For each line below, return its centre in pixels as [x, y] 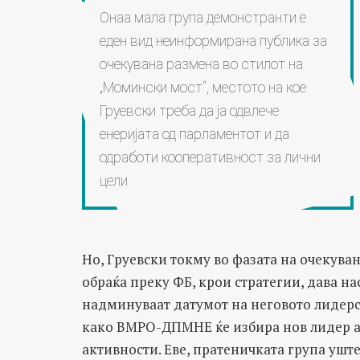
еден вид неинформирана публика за [213, 41]
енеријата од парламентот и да [194, 134]
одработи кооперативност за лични [210, 157]
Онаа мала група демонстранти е [202, 17]
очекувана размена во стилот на [201, 64]
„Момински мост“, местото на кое [202, 87]
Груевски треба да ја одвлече [189, 110]
